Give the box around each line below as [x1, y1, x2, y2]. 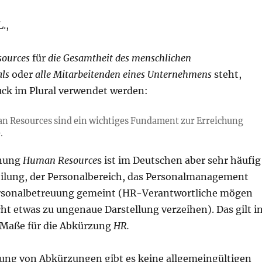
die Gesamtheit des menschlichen [47, 52, 191, 64]
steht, [211, 68, 242, 80]
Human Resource [22, 154, 97, 167]
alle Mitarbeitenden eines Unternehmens [35, 68, 212, 80]
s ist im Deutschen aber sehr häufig [96, 154, 261, 167]
